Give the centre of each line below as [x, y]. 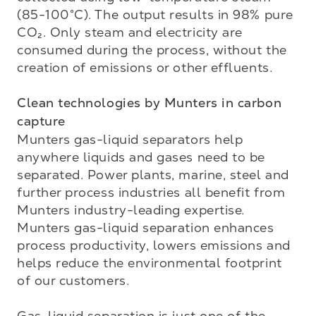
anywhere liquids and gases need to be [141, 157]
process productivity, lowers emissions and [154, 245]
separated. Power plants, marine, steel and [153, 175]
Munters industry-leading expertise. [131, 210]
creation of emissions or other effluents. [145, 67]
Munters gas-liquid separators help [130, 139]
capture [41, 121]
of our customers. [73, 280]
